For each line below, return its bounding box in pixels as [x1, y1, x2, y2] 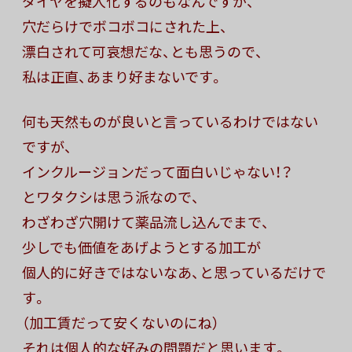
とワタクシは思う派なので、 [22, 186, 200, 208]
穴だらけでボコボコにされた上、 [22, 16, 228, 38]
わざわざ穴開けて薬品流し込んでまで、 [22, 211, 269, 233]
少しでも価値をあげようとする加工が [22, 236, 261, 258]
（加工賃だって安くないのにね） [22, 312, 219, 334]
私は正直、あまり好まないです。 [22, 66, 224, 88]
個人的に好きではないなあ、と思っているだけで [22, 262, 326, 284]
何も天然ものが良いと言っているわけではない [22, 111, 318, 133]
